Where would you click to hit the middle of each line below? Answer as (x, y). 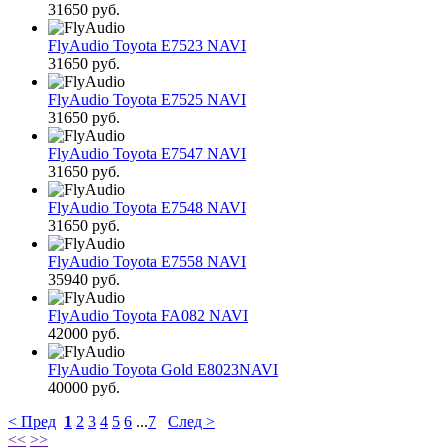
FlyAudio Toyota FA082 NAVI (148, 316)
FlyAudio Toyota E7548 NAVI (147, 208)
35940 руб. (84, 280)
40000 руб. (84, 388)
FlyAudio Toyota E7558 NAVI (147, 262)
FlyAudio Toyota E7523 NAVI (147, 46)
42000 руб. (84, 334)
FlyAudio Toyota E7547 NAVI (147, 154)
